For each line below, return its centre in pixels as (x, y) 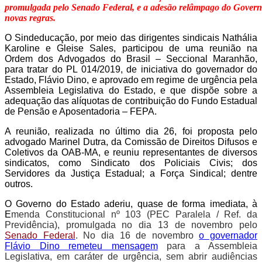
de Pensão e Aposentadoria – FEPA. (81, 112)
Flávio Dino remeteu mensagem (81, 246)
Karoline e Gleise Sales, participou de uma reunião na (131, 49)
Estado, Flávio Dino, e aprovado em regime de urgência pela (131, 80)
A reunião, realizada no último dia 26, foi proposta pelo (131, 132)
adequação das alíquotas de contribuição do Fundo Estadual (131, 101)
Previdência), (35, 225)
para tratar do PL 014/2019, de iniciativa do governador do (131, 70)
